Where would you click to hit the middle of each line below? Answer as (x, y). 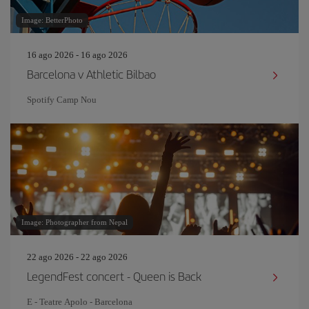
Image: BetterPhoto (52, 20)
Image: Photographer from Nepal (74, 222)
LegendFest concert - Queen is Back (114, 276)
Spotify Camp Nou (62, 100)
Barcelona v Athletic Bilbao (91, 74)
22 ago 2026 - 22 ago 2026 (77, 257)
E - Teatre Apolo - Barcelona (80, 302)
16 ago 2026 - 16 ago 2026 (77, 55)
